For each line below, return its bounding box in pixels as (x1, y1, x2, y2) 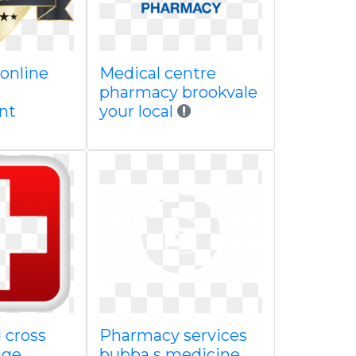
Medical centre (99, 64, 216, 83)
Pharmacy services (99, 326, 247, 345)
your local (99, 102, 177, 121)
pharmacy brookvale (99, 83, 257, 102)
